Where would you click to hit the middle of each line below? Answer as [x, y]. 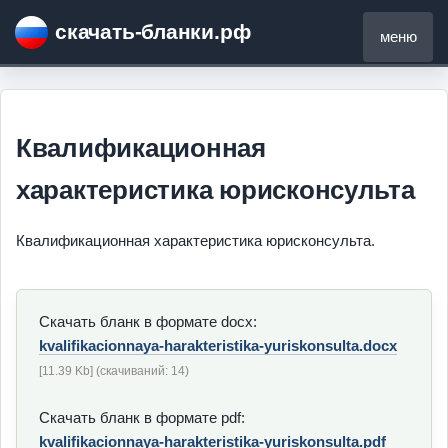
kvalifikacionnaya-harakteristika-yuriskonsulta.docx [218, 345]
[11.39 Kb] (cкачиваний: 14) [114, 370]
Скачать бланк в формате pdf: [142, 417]
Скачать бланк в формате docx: [148, 321]
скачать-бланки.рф [153, 31]
